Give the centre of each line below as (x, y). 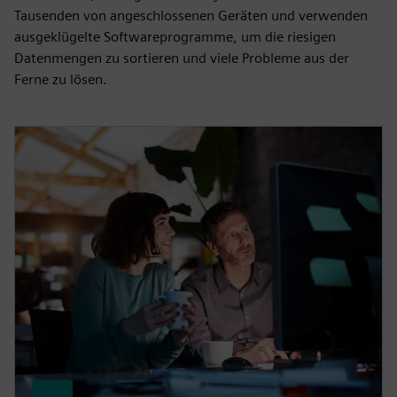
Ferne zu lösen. (61, 80)
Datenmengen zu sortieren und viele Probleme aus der (182, 58)
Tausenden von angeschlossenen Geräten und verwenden (191, 16)
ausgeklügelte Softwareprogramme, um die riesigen (175, 37)
